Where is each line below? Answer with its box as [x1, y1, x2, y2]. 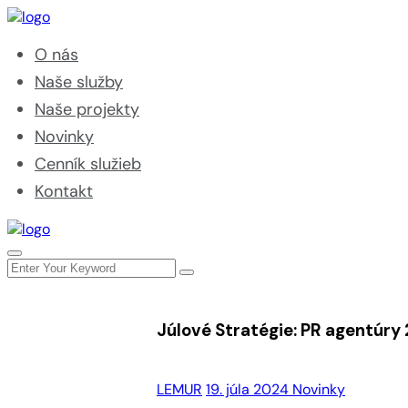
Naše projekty [35, 98, 139, 120]
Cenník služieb [35, 153, 141, 175]
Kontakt [35, 180, 93, 202]
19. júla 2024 [206, 380, 292, 399]
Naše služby [35, 71, 123, 93]
